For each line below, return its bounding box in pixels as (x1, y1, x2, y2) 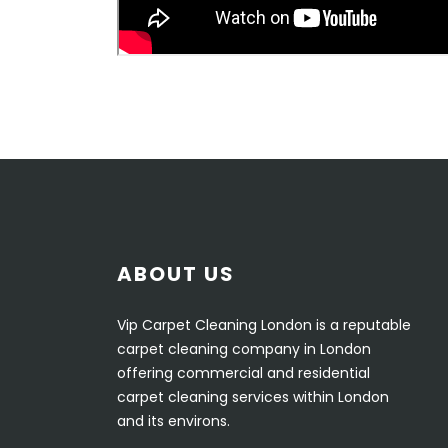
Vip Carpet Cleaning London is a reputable (117, 315, 411, 336)
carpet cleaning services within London (117, 387, 389, 408)
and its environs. (117, 411, 230, 432)
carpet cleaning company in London (117, 339, 371, 360)
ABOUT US (117, 260, 235, 289)
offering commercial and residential (117, 363, 370, 384)
